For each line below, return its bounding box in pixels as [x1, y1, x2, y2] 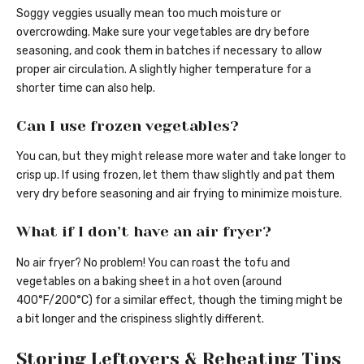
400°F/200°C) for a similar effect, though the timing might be [16, 292, 343, 307]
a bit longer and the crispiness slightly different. [16, 311, 264, 326]
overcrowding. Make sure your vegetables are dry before [16, 24, 310, 39]
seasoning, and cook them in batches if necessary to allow [16, 43, 322, 58]
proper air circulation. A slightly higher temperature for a [16, 62, 311, 76]
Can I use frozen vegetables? [16, 117, 239, 134]
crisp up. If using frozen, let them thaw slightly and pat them [16, 168, 335, 183]
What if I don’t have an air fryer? [16, 223, 271, 240]
